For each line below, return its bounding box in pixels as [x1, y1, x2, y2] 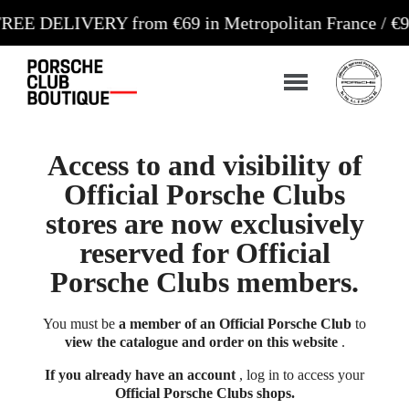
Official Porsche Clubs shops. [114, 385, 295, 402]
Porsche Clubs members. [50, 266, 359, 299]
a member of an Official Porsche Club [119, 316, 351, 332]
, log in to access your [236, 367, 364, 383]
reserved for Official [79, 236, 330, 270]
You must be [43, 316, 119, 332]
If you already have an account [45, 367, 236, 383]
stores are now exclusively [45, 207, 364, 241]
